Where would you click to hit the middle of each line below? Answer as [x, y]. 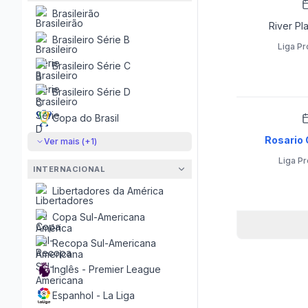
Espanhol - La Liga [93, 295]
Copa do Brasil [86, 118]
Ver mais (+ [67, 141]
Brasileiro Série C [91, 66]
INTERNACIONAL [69, 169]
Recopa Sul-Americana [104, 243]
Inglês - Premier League [107, 269]
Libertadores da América [108, 191]
